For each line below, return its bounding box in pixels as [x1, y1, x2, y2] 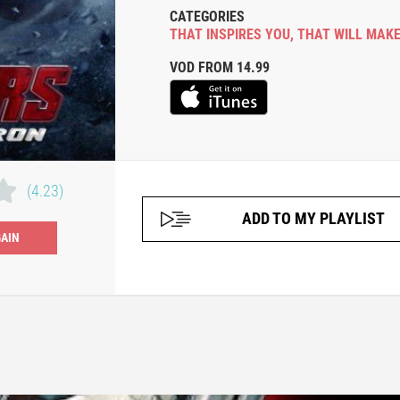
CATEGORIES [170, 7, 245, 25]
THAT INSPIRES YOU [170, 25, 290, 43]
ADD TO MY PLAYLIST [242, 209, 385, 228]
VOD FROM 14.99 [170, 58, 270, 76]
